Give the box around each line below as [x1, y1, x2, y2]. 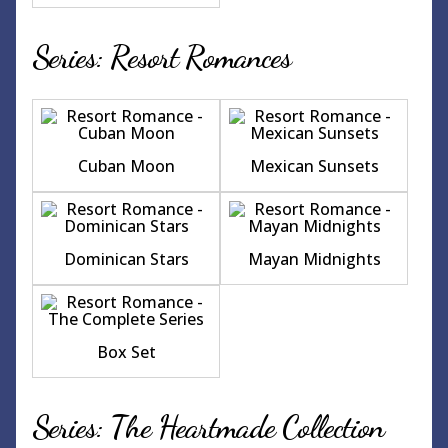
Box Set [96, 341, 156, 364]
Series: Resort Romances [32, 38, 291, 77]
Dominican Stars [63, 248, 189, 271]
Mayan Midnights [247, 248, 381, 271]
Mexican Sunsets [249, 155, 379, 178]
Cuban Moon [77, 155, 175, 178]
